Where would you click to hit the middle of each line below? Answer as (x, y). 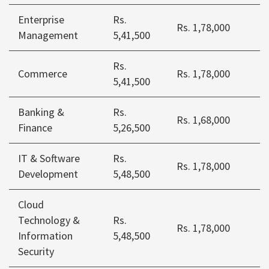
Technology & (49, 220)
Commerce (43, 74)
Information (45, 236)
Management (48, 35)
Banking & (41, 112)
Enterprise (41, 20)
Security (36, 252)
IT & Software (49, 159)
